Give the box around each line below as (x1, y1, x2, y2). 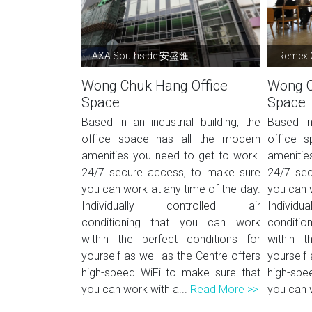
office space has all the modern (81, 132, 260, 146)
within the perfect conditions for (81, 233, 260, 246)
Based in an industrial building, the (81, 116, 260, 129)
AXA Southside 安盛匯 (92, 50, 189, 61)
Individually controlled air (81, 199, 260, 212)
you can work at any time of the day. (81, 182, 260, 196)
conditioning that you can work (81, 216, 260, 229)
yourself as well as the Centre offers (81, 249, 260, 263)
